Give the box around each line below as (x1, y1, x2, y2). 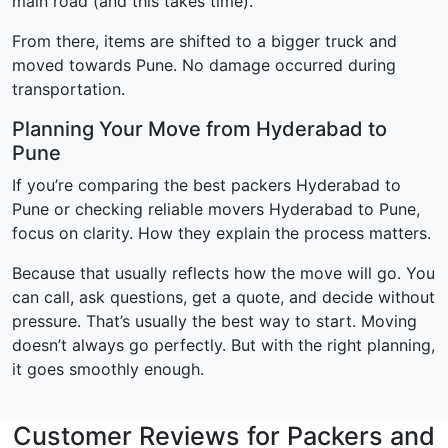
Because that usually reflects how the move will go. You (12, 263, 435, 284)
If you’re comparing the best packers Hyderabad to (12, 175, 401, 196)
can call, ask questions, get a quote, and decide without (12, 287, 435, 308)
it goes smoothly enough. (12, 359, 204, 380)
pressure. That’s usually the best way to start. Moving (12, 311, 417, 332)
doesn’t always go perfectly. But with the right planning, (12, 335, 435, 356)
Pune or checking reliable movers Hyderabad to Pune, (12, 199, 420, 220)
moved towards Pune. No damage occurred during (12, 55, 396, 76)
